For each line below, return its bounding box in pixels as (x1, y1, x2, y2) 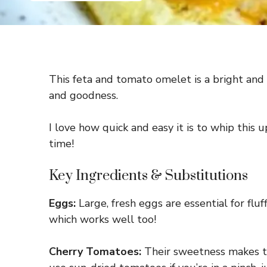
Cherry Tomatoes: (49, 244, 141, 259)
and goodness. (49, 88, 118, 103)
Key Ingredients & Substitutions (49, 167, 248, 185)
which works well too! (49, 212, 156, 226)
